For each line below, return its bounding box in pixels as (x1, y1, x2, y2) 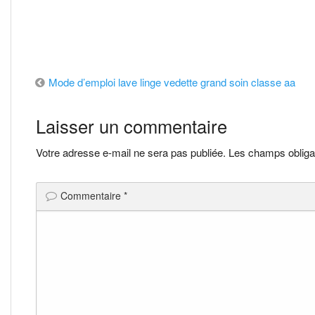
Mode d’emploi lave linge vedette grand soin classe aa (49, 75, 296, 90)
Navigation (29, 71, 136, 104)
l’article (29, 133, 101, 166)
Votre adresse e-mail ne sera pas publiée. (35, 145, 226, 160)
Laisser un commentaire (35, 113, 227, 139)
